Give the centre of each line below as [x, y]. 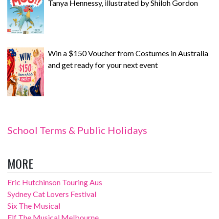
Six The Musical [34, 205]
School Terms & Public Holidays [77, 130]
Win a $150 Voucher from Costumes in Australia [128, 53]
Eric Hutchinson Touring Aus [55, 182]
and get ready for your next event [103, 65]
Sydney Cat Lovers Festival [52, 194]
